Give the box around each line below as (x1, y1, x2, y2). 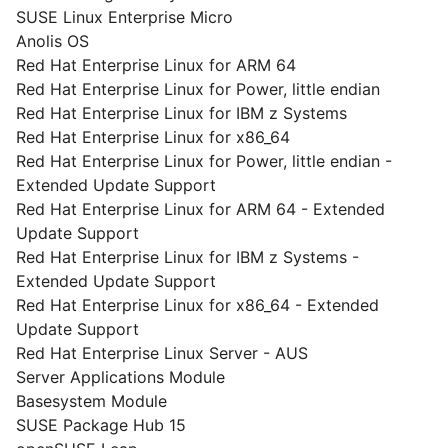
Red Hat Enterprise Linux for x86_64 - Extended (16, 295, 379, 315)
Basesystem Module (16, 391, 167, 411)
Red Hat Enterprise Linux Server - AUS (16, 343, 308, 363)
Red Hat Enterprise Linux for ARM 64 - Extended (16, 199, 385, 219)
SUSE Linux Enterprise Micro (16, 7, 233, 27)
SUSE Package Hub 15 (16, 415, 186, 435)
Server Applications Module (16, 367, 225, 387)
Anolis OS (16, 31, 89, 51)
